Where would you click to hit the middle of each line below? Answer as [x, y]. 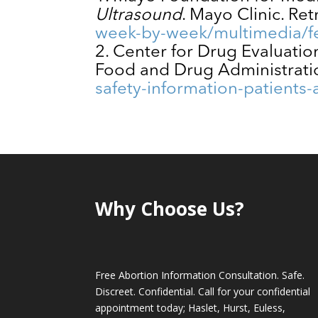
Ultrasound [139, 15]
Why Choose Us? [170, 209]
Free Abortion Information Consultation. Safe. [200, 275]
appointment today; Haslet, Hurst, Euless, [191, 308]
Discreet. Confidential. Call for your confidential [203, 292]
